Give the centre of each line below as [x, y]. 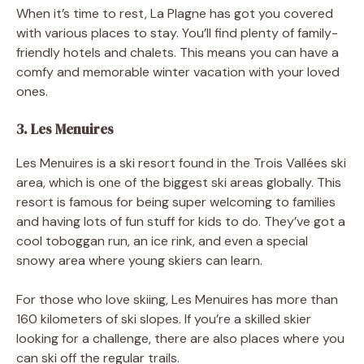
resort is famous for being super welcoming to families [176, 202]
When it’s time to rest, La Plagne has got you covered [175, 13]
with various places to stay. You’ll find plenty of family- [177, 33]
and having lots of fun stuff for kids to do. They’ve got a [181, 221]
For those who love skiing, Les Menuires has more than [177, 299]
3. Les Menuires [65, 129]
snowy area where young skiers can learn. [139, 260]
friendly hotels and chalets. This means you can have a [178, 52]
